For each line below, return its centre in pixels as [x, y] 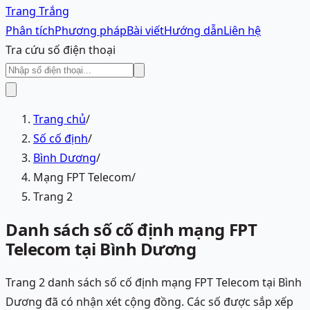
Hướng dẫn [194, 31]
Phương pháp [91, 31]
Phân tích [30, 31]
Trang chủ [60, 119]
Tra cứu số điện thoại [61, 50]
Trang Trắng [37, 11]
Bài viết [145, 31]
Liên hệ [242, 31]
